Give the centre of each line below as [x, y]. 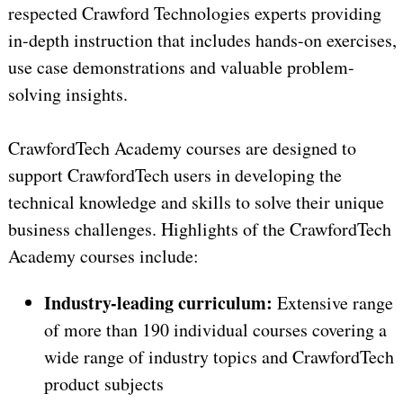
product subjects [103, 384]
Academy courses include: [103, 256]
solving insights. [67, 94]
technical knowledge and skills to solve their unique [196, 202]
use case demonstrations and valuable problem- [181, 67]
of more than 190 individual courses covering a [215, 330]
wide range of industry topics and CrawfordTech [219, 357]
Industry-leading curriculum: [158, 303]
